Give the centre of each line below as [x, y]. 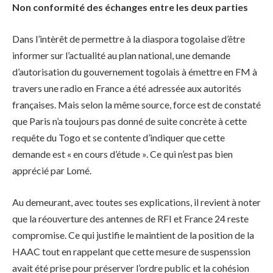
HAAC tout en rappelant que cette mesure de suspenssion [131, 251]
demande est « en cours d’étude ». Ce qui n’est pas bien [122, 154]
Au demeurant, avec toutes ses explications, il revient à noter [136, 202]
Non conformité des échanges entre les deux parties [130, 7]
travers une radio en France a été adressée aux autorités [127, 88]
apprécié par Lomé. [52, 171]
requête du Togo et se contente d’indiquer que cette [119, 138]
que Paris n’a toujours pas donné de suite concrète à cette [129, 121]
